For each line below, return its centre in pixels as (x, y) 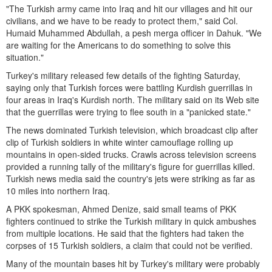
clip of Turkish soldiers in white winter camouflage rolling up (120, 142)
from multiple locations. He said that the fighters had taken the (125, 233)
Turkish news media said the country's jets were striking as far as (131, 179)
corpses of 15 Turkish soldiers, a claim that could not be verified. (129, 246)
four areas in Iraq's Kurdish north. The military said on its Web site (133, 100)
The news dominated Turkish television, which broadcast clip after (132, 130)
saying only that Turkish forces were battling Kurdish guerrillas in (129, 88)
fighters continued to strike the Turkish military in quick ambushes (131, 221)
